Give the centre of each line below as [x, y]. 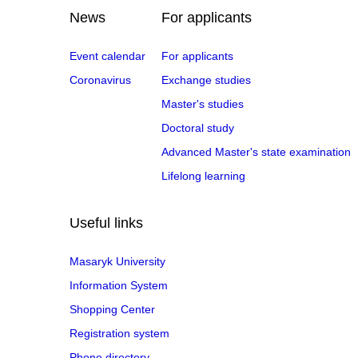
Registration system [119, 333]
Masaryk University [117, 261]
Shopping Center [112, 309]
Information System [119, 285]
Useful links [106, 223]
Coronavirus [100, 80]
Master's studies [203, 104]
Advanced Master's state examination [256, 152]
